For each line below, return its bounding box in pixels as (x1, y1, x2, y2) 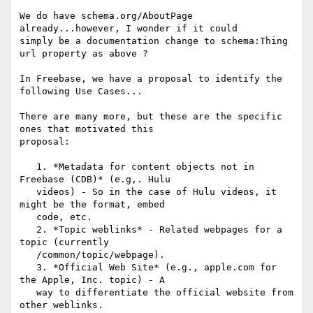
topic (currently (20, 237, 109, 248)
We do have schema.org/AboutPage (20, 10, 193, 22)
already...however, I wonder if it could (20, 23, 238, 34)
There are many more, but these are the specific (20, 111, 282, 122)
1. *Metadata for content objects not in (20, 161, 36, 173)
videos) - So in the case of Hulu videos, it (20, 187, 36, 198)
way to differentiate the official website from (20, 287, 36, 298)
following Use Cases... (20, 86, 143, 97)
